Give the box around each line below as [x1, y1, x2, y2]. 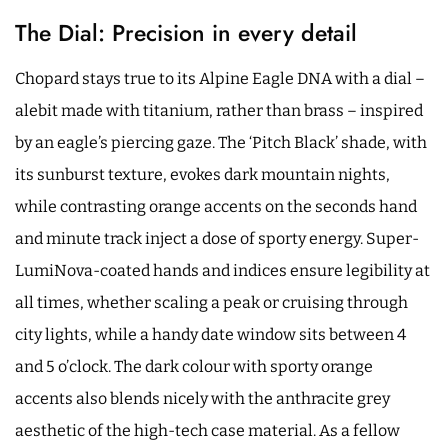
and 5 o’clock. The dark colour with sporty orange [15, 356, 373, 376]
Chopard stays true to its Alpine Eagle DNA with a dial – [15, 68, 425, 88]
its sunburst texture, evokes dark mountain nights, [15, 164, 390, 184]
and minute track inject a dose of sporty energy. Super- [15, 228, 419, 248]
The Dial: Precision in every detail [15, 15, 357, 50]
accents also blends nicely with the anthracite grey [15, 388, 390, 408]
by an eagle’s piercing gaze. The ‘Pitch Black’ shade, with [15, 132, 427, 152]
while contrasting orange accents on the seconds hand [15, 196, 417, 216]
